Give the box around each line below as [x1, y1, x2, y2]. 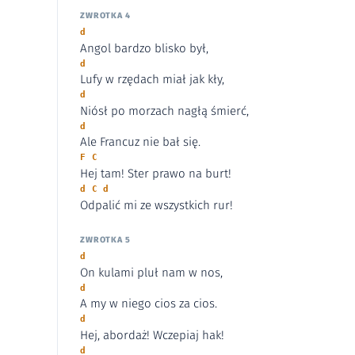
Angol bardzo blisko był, [80, 40, 208, 55]
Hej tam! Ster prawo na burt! [80, 166, 231, 181]
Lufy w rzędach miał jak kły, [80, 72, 224, 87]
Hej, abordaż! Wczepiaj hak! [80, 327, 224, 342]
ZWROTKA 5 [80, 235, 131, 246]
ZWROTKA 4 [80, 10, 131, 21]
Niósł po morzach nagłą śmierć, [80, 103, 249, 118]
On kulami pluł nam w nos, [80, 265, 223, 280]
